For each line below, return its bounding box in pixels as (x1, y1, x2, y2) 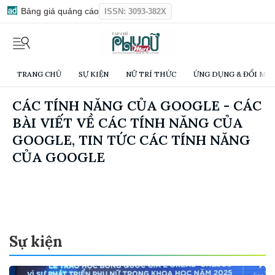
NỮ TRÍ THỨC (126, 69, 176, 79)
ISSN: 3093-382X (104, 7, 166, 16)
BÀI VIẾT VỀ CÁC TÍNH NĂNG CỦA (12, 114, 242, 132)
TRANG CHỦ (17, 69, 61, 79)
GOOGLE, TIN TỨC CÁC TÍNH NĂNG (12, 131, 250, 149)
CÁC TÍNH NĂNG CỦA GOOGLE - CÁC (12, 97, 261, 115)
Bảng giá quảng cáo (18, 6, 99, 16)
